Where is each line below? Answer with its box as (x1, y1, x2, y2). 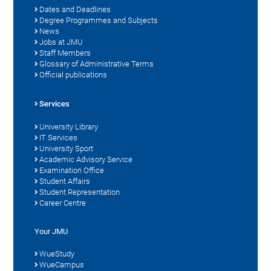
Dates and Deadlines (39, 4, 111, 14)
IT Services (39, 132, 78, 142)
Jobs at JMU (39, 37, 83, 47)
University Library (39, 122, 99, 131)
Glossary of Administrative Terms (39, 59, 154, 68)
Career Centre (39, 198, 87, 207)
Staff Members (39, 48, 91, 57)
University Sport (39, 143, 94, 153)
